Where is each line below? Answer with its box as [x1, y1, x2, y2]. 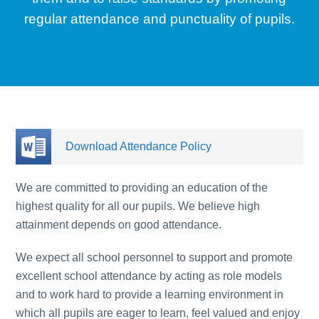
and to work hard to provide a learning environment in [16, 288, 284, 300]
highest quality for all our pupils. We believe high [16, 200, 261, 212]
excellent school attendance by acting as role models [16, 270, 283, 282]
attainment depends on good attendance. [16, 219, 222, 231]
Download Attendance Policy [66, 140, 212, 152]
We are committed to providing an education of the [16, 182, 268, 194]
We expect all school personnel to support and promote [16, 251, 293, 263]
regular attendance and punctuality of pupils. [23, 11, 295, 26]
